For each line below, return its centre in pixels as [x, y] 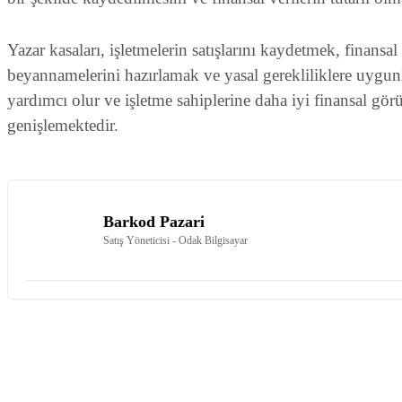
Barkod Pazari [154, 221]
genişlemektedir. [63, 126]
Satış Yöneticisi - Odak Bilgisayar [175, 240]
